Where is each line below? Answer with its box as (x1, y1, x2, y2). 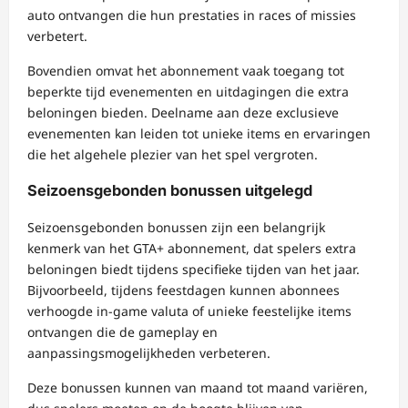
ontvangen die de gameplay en (27, 322, 218, 341)
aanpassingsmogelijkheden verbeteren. (27, 343, 270, 362)
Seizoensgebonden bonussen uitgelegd (27, 181, 312, 200)
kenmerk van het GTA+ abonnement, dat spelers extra (27, 239, 356, 257)
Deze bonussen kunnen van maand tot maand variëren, (27, 378, 368, 396)
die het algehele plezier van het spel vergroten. (27, 146, 318, 164)
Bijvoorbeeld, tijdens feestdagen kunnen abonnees (27, 280, 340, 299)
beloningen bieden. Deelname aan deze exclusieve (27, 104, 339, 122)
